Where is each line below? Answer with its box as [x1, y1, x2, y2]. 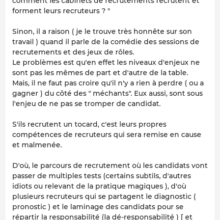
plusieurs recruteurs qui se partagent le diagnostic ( [12, 192, 196, 201]
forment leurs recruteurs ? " [12, 6, 110, 15]
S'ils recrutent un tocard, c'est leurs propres [12, 119, 166, 129]
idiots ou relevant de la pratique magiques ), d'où [12, 181, 186, 191]
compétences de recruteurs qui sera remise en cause [12, 130, 201, 139]
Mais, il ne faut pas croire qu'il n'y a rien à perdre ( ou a [12, 78, 204, 87]
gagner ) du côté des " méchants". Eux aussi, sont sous [12, 88, 203, 98]
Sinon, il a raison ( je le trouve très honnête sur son [12, 27, 192, 36]
